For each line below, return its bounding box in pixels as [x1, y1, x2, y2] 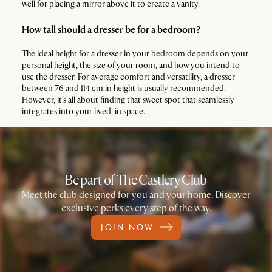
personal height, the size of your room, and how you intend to [22, 60, 240, 70]
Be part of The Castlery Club [65, 171, 207, 189]
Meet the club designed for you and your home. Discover [21, 188, 251, 201]
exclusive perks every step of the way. [61, 202, 211, 214]
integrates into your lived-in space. [22, 106, 145, 117]
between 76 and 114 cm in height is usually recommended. [22, 83, 226, 93]
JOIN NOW [100, 222, 155, 233]
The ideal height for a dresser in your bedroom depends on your [22, 49, 248, 59]
